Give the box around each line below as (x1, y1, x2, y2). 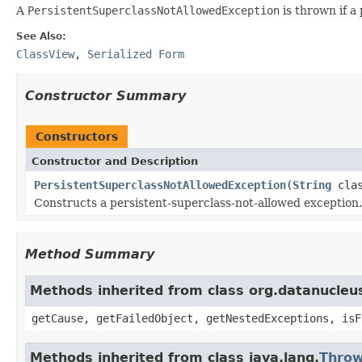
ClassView (16, 47, 74, 61)
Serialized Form (87, 47, 184, 61)
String (293, 178, 331, 192)
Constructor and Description (32, 154, 198, 167)
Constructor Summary (25, 87, 186, 103)
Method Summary (25, 246, 154, 262)
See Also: (16, 30, 66, 42)
